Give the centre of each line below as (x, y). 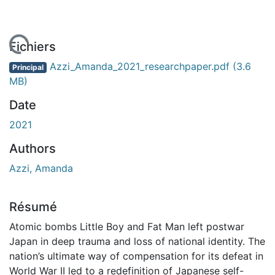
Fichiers (33, 46)
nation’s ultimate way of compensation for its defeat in (136, 256)
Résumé (33, 207)
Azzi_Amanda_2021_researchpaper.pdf (139, 66)
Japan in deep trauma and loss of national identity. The (137, 241)
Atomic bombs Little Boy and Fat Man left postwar (127, 226)
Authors (33, 148)
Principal (28, 67)
